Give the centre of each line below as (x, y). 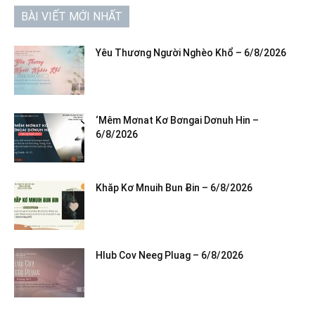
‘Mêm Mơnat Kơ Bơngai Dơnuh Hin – (177, 120)
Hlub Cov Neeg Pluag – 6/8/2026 (169, 255)
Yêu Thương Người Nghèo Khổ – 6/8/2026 (191, 53)
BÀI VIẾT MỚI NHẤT (72, 17)
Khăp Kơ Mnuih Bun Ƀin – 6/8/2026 (174, 188)
